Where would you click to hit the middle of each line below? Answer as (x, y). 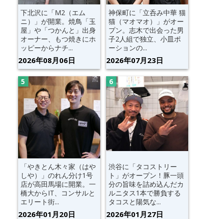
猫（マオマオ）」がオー (146, 22)
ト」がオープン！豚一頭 (146, 175)
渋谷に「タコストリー (142, 167)
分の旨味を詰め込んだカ (146, 184)
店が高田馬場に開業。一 (58, 184)
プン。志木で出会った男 (146, 30)
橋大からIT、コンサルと (58, 193)
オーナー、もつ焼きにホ (58, 39)
